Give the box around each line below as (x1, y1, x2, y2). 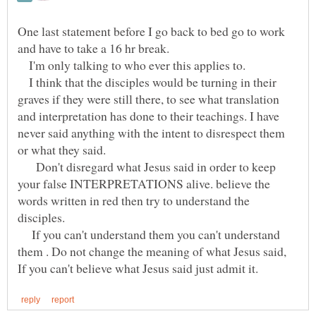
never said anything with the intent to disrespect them (18, 124, 285, 142)
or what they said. (18, 141, 106, 159)
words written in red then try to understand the (18, 192, 250, 209)
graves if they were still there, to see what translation (18, 90, 279, 108)
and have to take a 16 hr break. (18, 39, 169, 57)
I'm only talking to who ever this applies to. (18, 56, 245, 74)
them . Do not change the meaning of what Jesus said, (18, 243, 286, 260)
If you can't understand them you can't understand (18, 226, 280, 243)
